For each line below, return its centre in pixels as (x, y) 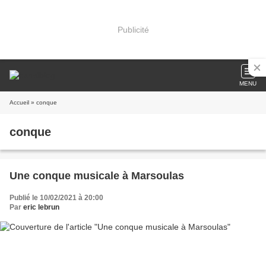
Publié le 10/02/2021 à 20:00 (56, 198)
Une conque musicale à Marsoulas (97, 176)
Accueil (19, 102)
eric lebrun (41, 207)
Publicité (133, 29)
